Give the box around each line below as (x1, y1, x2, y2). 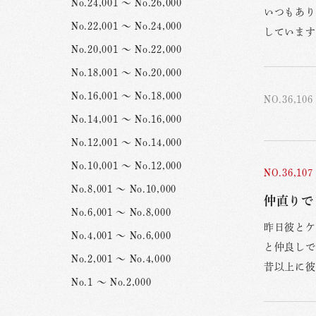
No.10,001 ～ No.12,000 (71, 161, 182, 171)
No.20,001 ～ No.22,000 (71, 44, 182, 54)
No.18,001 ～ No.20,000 (71, 68, 182, 78)
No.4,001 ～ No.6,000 (71, 231, 171, 241)
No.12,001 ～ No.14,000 (71, 138, 182, 147)
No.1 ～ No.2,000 (71, 277, 152, 287)
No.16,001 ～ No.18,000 (71, 91, 182, 101)
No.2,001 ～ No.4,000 (71, 254, 171, 264)
